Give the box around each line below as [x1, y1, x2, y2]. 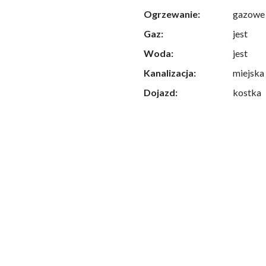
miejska [233, 66, 265, 78]
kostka [233, 86, 262, 98]
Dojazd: [144, 86, 178, 98]
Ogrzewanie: [144, 8, 201, 20]
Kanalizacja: [144, 66, 197, 78]
